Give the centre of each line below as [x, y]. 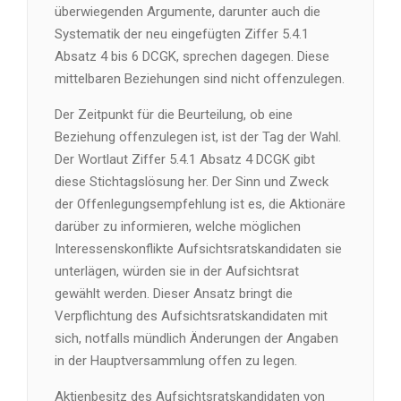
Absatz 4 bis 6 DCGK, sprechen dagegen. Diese [192, 56]
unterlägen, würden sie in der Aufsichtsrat [177, 271]
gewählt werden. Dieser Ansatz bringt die [174, 294]
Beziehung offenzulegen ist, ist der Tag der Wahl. [198, 137]
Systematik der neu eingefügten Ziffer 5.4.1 [182, 34]
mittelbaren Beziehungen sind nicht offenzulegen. [200, 79]
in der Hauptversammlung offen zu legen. [176, 361]
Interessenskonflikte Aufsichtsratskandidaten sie [198, 249]
